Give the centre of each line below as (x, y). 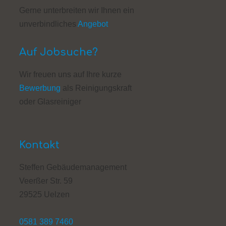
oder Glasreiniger (50, 101)
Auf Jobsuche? (58, 52)
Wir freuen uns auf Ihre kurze (70, 74)
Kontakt (39, 145)
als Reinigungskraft (96, 88)
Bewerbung (40, 88)
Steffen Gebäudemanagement (73, 167)
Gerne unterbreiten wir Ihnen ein (76, 10)
